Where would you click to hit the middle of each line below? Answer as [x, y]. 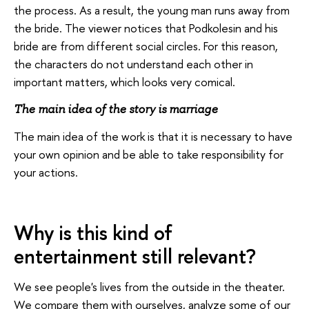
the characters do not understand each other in [133, 63]
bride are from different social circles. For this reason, [146, 46]
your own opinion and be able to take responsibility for [149, 154]
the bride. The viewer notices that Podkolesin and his [146, 28]
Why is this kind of [93, 232]
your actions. [46, 172]
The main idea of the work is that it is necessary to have [153, 136]
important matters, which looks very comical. [124, 81]
